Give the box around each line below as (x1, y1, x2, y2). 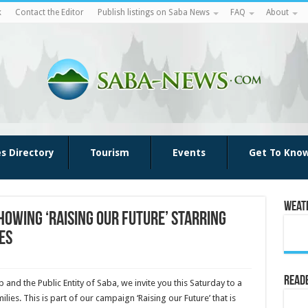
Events (172, 147, 206, 158)
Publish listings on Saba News (97, 8, 210, 17)
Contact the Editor (14, 8, 84, 17)
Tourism (89, 147, 129, 158)
